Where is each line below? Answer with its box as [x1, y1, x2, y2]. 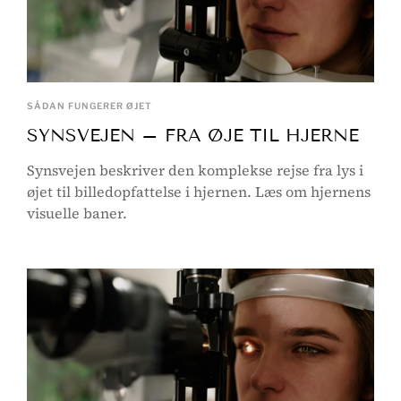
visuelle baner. [27, 202, 127, 223]
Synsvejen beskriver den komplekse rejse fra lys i [27, 159, 363, 180]
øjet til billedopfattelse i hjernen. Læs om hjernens [27, 181, 371, 201]
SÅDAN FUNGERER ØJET [27, 99, 152, 111]
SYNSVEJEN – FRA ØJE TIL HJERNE [27, 124, 359, 146]
